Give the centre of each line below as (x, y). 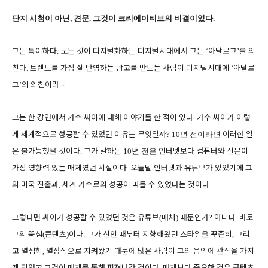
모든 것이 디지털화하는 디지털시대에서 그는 (133, 51)
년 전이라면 (201, 134)
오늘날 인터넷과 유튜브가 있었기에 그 (191, 167)
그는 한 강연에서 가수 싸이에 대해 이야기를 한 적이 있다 (103, 117)
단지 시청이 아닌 (41, 18)
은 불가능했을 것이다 (46, 151)
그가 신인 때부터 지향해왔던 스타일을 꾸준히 (159, 234)
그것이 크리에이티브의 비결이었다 (153, 18)
